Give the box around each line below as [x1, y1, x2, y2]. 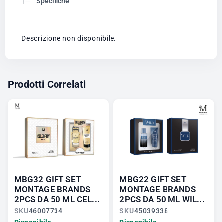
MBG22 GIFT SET [119, 174, 186, 184]
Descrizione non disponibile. [21, 34, 117, 42]
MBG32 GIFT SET [14, 174, 81, 184]
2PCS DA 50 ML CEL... [14, 194, 100, 204]
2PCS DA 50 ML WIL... [119, 194, 205, 204]
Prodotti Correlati [8, 78, 86, 90]
